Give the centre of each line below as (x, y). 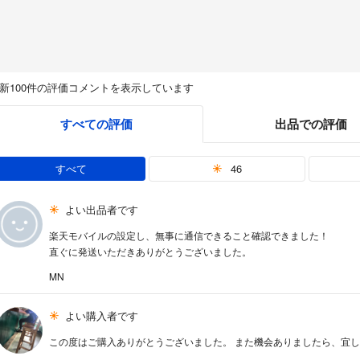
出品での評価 (311, 124)
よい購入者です (101, 316)
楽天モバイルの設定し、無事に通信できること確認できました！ (189, 235)
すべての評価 (96, 124)
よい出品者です (101, 210)
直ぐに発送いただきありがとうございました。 (151, 252)
